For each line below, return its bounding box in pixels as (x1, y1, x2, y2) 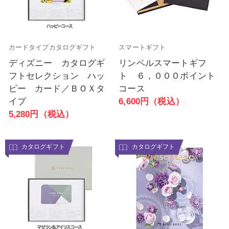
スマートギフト (119, 43, 166, 51)
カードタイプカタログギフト (8, 43, 96, 51)
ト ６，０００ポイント (119, 71, 216, 81)
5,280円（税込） (8, 109, 74, 120)
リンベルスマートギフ (119, 58, 207, 68)
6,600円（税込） (119, 97, 184, 107)
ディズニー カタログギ (8, 58, 105, 68)
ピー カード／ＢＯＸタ (8, 84, 105, 94)
